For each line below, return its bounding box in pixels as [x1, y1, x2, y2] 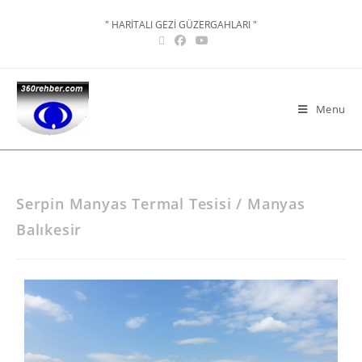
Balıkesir [16, 220, 82, 239]
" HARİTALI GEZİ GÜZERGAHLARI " [105, 18, 257, 32]
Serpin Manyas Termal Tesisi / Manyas [16, 194, 305, 213]
